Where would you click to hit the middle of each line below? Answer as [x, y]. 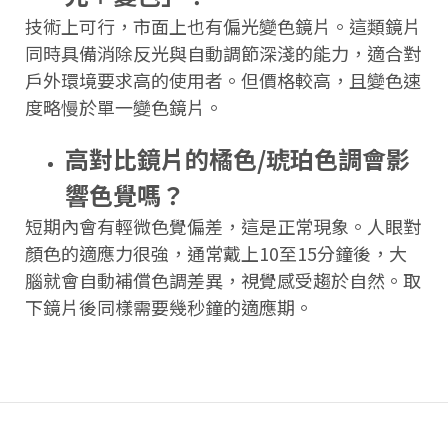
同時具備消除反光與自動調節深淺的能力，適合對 [223, 52]
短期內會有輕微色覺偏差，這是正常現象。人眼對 [223, 225]
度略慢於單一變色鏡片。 [124, 106]
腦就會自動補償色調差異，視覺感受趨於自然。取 [223, 279]
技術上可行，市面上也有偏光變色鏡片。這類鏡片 [223, 25]
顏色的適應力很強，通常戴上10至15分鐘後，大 [216, 252]
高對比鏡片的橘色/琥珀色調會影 [237, 158]
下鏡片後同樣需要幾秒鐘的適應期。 [169, 306]
